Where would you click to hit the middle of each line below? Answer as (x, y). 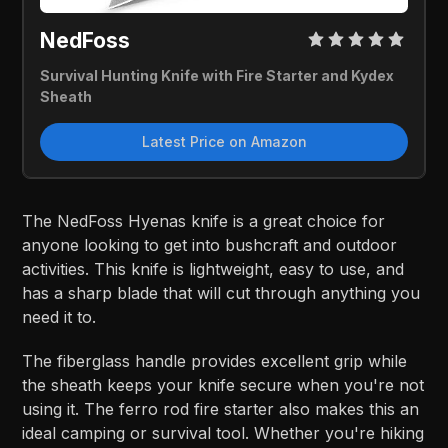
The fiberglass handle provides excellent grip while (215, 360)
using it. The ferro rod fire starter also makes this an (221, 408)
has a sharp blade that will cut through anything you (221, 292)
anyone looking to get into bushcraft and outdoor (210, 244)
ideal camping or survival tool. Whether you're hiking (223, 432)
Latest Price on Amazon (224, 141)
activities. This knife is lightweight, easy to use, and (213, 268)
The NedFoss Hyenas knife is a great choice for (204, 220)
